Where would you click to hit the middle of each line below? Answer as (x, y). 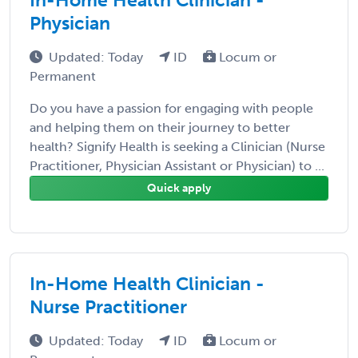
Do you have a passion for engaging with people (171, 108)
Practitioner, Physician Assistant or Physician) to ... (177, 165)
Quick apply (179, 188)
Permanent (63, 76)
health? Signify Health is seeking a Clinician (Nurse (177, 146)
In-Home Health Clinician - (147, 283)
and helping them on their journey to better (160, 127)
